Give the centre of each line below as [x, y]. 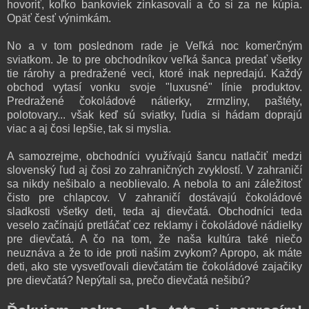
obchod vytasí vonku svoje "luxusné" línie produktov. [154, 87]
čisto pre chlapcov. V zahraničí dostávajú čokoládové [154, 197]
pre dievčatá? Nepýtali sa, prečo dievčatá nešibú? [129, 280]
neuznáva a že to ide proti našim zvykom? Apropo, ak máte [154, 252]
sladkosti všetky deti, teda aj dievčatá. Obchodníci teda [154, 211]
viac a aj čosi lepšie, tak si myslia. [89, 128]
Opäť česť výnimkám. [59, 18]
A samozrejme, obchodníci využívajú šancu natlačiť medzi [154, 156]
